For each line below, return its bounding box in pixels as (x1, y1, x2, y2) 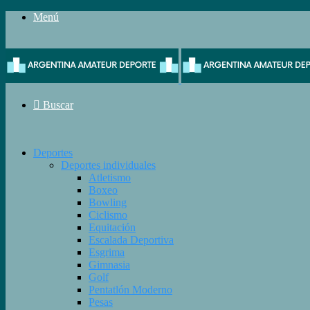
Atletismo (89, 172, 131, 183)
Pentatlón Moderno (89, 284, 172, 295)
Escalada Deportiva (89, 234, 174, 246)
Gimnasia (89, 259, 130, 271)
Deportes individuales (61, 159, 156, 171)
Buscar (43, 99, 73, 111)
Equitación (89, 221, 136, 233)
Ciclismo (89, 209, 127, 221)
